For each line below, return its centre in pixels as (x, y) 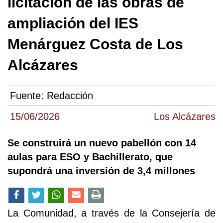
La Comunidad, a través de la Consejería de (111, 213)
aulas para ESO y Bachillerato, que (90, 157)
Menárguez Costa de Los (95, 44)
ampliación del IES (73, 23)
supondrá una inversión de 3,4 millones (101, 171)
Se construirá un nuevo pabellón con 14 (102, 143)
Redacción (70, 96)
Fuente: (28, 96)
